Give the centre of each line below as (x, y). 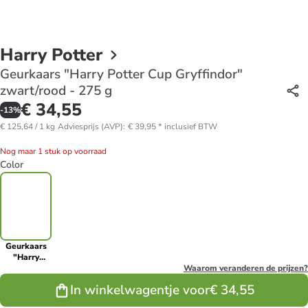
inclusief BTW (191, 126)
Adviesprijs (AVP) (90, 126)
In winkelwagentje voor (140, 290)
